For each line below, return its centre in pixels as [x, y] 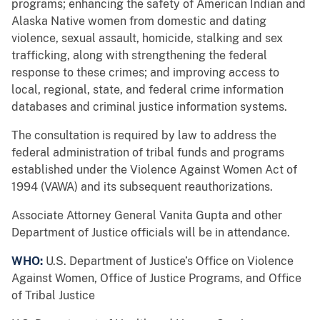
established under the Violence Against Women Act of [154, 170]
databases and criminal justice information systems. [149, 107]
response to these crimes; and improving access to [145, 73]
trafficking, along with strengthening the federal [139, 56]
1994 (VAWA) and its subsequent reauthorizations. [142, 187]
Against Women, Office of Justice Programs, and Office [156, 279]
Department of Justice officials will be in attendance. [151, 233]
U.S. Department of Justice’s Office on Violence [170, 261]
